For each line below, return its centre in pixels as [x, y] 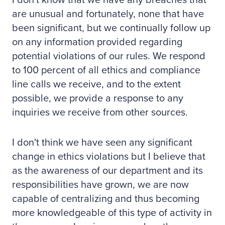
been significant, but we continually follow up [111, 28]
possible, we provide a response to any [98, 98]
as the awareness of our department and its [107, 171]
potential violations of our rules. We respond [109, 56]
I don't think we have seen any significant [102, 143]
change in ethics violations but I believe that [109, 157]
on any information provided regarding [97, 42]
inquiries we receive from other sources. [100, 113]
